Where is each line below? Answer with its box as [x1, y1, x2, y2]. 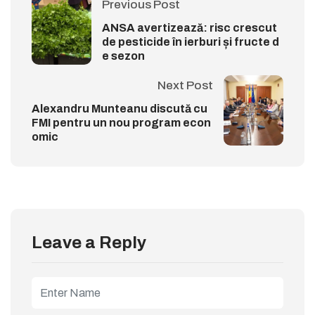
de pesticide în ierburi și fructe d [102, 36, 279, 49]
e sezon [102, 50, 145, 63]
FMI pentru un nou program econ [32, 117, 211, 129]
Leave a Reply [32, 233, 146, 252]
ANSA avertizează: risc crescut [102, 22, 277, 34]
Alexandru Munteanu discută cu [32, 103, 207, 115]
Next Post [157, 79, 213, 93]
